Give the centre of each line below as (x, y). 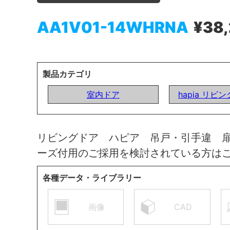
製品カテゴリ (67, 74)
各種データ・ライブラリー (92, 177)
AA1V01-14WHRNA (113, 27)
